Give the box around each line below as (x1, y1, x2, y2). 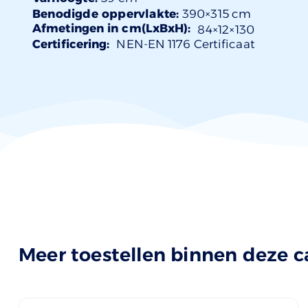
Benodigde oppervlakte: (32, 6, 179, 21)
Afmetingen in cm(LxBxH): (32, 21, 191, 35)
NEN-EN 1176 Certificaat (116, 36, 255, 51)
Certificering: (32, 36, 110, 51)
